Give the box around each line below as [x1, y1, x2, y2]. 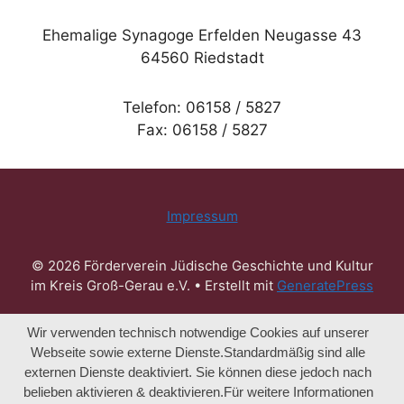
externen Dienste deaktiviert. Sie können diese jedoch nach [24, 363, 372, 380]
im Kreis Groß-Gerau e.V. [31, 276, 190, 294]
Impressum [166, 207, 238, 225]
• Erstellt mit [190, 276, 277, 294]
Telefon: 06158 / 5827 [123, 97, 281, 116]
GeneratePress [277, 276, 373, 294]
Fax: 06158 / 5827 [136, 120, 268, 139]
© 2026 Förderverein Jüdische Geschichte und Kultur [31, 256, 373, 274]
